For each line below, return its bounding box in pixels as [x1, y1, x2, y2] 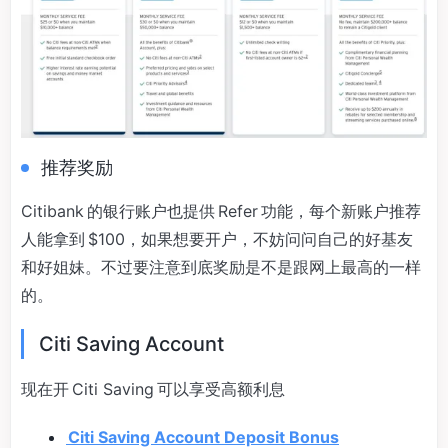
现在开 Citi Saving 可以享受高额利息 [21, 379, 285, 400]
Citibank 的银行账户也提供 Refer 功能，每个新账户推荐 [21, 201, 421, 222]
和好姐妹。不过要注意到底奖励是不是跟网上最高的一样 [21, 257, 421, 278]
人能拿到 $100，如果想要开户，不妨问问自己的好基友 [21, 229, 413, 250]
